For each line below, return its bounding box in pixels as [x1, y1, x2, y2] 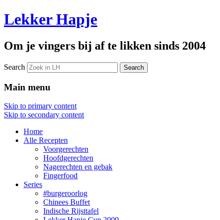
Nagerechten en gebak [43, 163, 112, 171]
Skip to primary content [4, 102, 77, 110]
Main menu [4, 82, 51, 92]
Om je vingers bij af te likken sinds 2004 [4, 39, 206, 52]
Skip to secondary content [4, 110, 84, 119]
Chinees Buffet [43, 198, 90, 207]
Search [4, 62, 25, 71]
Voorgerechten [43, 145, 88, 154]
